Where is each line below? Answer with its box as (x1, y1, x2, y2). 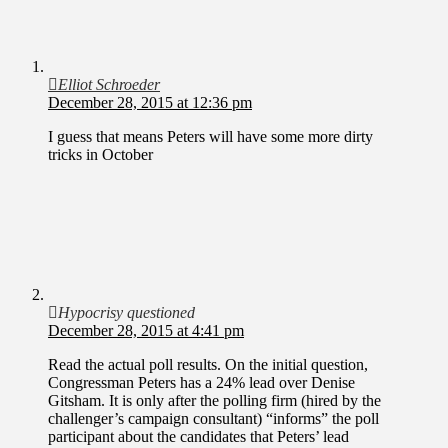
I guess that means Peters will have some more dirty (48, 127, 373, 145)
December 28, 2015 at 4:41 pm (48, 321, 244, 339)
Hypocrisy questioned (58, 303, 195, 321)
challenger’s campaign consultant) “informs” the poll (48, 409, 379, 427)
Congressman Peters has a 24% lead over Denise (48, 373, 355, 391)
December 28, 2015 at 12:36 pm (48, 93, 252, 111)
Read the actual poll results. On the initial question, (48, 355, 368, 373)
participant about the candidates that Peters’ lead (48, 427, 349, 445)
